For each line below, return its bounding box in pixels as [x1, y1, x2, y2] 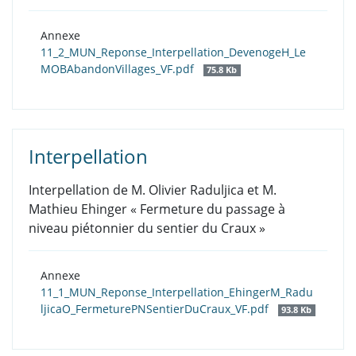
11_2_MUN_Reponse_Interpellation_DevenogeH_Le [41, 44, 306, 60]
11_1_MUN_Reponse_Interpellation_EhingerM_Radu [41, 284, 313, 300]
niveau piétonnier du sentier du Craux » [29, 219, 265, 238]
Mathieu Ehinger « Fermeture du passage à [29, 200, 285, 219]
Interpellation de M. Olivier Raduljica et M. [29, 181, 277, 199]
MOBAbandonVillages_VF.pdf [41, 61, 197, 77]
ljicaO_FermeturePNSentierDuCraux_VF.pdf [41, 301, 272, 317]
